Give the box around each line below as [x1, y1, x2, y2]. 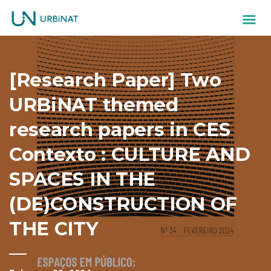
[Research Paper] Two [9, 68, 221, 92]
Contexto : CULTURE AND [9, 143, 250, 166]
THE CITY [9, 217, 99, 241]
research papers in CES [9, 118, 230, 142]
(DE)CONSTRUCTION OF [9, 192, 238, 216]
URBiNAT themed [9, 93, 178, 117]
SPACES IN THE [9, 168, 156, 191]
